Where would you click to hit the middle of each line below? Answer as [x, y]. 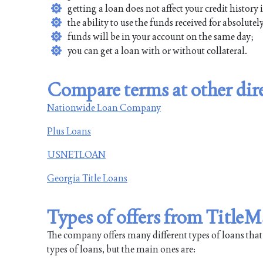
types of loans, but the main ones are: [121, 249]
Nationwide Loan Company [104, 107]
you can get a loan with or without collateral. [157, 50]
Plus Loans [69, 131]
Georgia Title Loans [87, 178]
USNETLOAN [76, 154]
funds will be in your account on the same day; [161, 36]
